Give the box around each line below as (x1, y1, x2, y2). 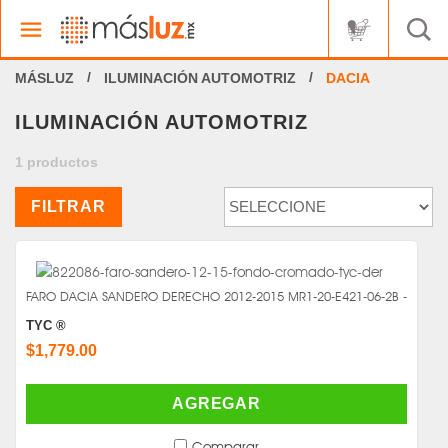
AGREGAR (172, 394, 261, 412)
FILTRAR (31, 197, 106, 215)
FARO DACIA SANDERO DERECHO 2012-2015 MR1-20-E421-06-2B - (26, 289, 407, 305)
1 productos (15, 155, 98, 170)
